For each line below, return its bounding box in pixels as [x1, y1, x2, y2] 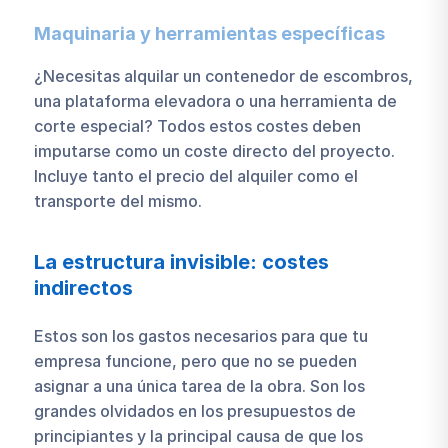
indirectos [33, 275, 133, 300]
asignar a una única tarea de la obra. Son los [33, 376, 365, 397]
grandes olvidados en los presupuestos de [33, 401, 356, 422]
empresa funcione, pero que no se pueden [33, 351, 357, 372]
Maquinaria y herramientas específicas [33, 23, 385, 45]
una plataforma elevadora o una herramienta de [33, 90, 397, 111]
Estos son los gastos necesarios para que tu [33, 326, 368, 347]
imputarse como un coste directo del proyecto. [33, 140, 395, 161]
